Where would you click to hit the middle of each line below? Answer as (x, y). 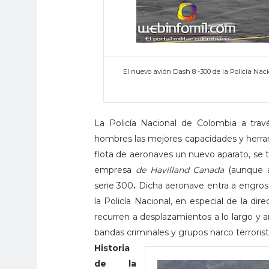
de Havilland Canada (180, 170)
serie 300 (114, 186)
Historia (112, 248)
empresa (115, 170)
